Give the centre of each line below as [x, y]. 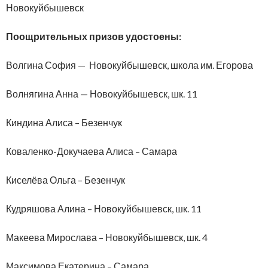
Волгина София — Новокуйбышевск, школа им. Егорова [130, 65]
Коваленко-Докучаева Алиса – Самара [92, 151]
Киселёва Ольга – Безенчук [66, 179]
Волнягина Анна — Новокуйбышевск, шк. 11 [102, 93]
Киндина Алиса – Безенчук [64, 122]
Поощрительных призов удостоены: [94, 36]
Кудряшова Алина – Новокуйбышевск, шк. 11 [104, 208]
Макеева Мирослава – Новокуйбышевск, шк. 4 [107, 237]
